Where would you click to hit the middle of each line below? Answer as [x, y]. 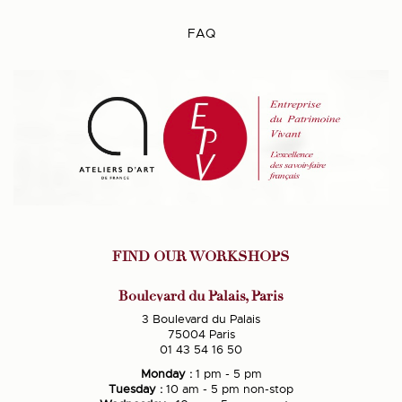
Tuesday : [135, 389]
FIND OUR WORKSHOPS [201, 256]
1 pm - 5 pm [227, 373]
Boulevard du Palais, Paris [201, 296]
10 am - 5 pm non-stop [228, 389]
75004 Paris [201, 334]
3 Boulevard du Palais [201, 319]
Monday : [166, 373]
